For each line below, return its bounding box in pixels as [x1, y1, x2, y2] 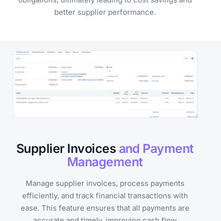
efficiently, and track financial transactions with [22, 190, 188, 200]
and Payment [118, 141, 194, 156]
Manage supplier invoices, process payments [25, 178, 184, 188]
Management [67, 154, 143, 169]
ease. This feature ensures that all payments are [20, 203, 189, 213]
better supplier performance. [54, 7, 156, 17]
